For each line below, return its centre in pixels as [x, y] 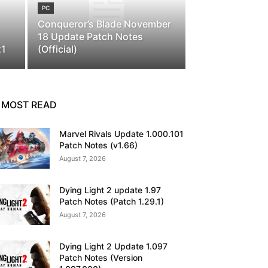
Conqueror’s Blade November [104, 24]
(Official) [57, 49]
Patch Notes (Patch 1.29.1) [112, 202]
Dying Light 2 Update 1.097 [114, 246]
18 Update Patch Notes [90, 36]
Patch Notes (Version [101, 258]
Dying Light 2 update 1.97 [110, 190]
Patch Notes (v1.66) [99, 145]
